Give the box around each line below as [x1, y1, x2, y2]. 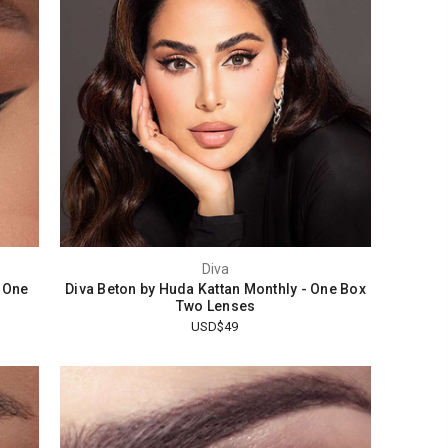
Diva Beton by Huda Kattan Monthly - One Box [65, 281, 366, 298]
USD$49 [191, 319, 239, 335]
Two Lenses [175, 298, 256, 315]
